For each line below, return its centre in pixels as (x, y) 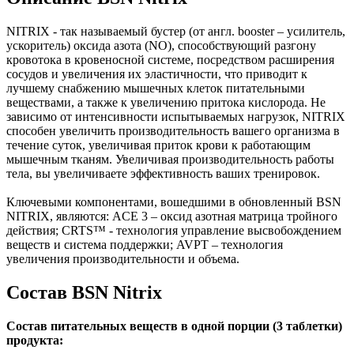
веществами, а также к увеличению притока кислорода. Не (166, 102)
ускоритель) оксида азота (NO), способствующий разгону (161, 45)
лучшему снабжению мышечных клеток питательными (156, 88)
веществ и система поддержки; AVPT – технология (145, 244)
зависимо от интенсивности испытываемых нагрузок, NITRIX (176, 116)
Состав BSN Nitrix (84, 292)
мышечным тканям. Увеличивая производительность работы (170, 159)
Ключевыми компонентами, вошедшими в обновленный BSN (174, 201)
